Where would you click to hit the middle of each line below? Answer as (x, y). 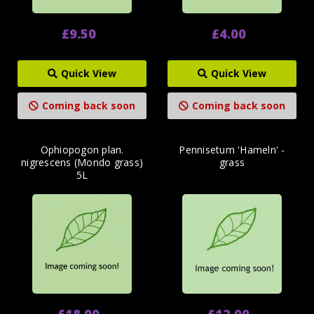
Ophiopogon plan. (82, 150)
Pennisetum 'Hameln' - (232, 150)
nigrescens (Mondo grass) (82, 163)
